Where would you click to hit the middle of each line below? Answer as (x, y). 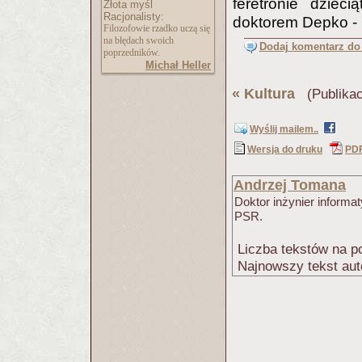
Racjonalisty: (134, 17)
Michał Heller (178, 65)
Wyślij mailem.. (284, 129)
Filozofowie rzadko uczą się (157, 28)
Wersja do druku (285, 149)
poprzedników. (132, 53)
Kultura (269, 94)
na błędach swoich (139, 40)
